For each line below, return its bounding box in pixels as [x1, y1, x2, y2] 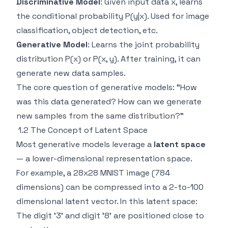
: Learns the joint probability [88, 39, 199, 50]
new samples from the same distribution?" [16, 110, 184, 121]
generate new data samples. [16, 68, 126, 78]
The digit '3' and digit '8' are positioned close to [16, 210, 204, 221]
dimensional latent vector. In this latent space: [16, 196, 197, 207]
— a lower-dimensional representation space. [16, 153, 192, 164]
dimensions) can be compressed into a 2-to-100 [16, 182, 204, 192]
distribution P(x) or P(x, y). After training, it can [16, 53, 201, 64]
